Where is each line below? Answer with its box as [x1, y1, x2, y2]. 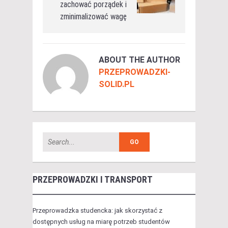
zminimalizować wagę [60, 11, 127, 21]
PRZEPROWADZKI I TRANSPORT [33, 174, 153, 185]
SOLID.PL [99, 79, 134, 89]
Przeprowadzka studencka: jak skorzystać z [33, 206, 162, 214]
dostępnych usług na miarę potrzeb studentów [33, 217, 170, 225]
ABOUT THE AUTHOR [99, 54, 180, 65]
